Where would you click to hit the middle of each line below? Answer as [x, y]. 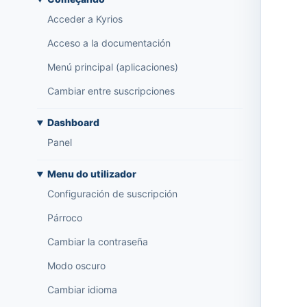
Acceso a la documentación [109, 43]
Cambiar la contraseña [97, 242]
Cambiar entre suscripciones [111, 91]
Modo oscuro [76, 266]
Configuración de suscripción [112, 194]
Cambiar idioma [82, 290]
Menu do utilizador [91, 174]
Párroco [64, 218]
